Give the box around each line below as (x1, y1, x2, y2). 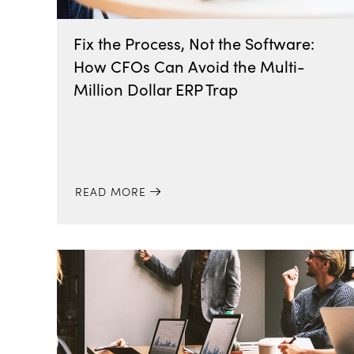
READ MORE (74, 183, 146, 199)
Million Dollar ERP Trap (73, 78, 239, 100)
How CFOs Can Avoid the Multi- (73, 55, 306, 77)
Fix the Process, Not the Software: (73, 32, 315, 54)
